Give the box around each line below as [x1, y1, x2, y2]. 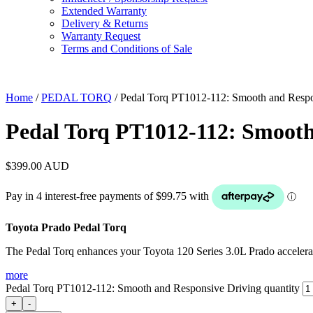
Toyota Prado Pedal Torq [6, 221, 126, 233]
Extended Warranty [61, 5, 147, 17]
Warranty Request [61, 30, 140, 42]
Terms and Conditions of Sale [61, 43, 192, 54]
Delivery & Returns [61, 17, 148, 29]
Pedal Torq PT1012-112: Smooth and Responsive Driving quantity [6, 282, 300, 294]
